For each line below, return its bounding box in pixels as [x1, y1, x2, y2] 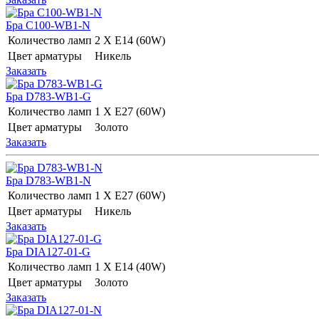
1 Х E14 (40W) [95, 260, 168, 273]
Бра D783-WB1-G [6, 90, 91, 103]
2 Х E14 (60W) [95, 33, 168, 46]
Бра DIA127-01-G [6, 245, 90, 258]
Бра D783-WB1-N [6, 174, 91, 187]
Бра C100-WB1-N [6, 19, 90, 31]
